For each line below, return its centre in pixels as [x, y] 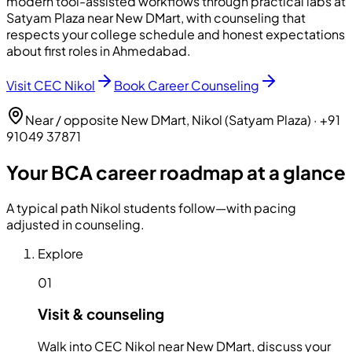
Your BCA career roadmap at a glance [176, 172]
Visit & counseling [101, 314]
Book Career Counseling [187, 85]
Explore [60, 253]
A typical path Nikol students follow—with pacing [151, 207]
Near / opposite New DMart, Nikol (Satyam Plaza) [168, 119]
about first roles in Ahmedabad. [99, 50]
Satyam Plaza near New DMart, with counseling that [156, 17]
